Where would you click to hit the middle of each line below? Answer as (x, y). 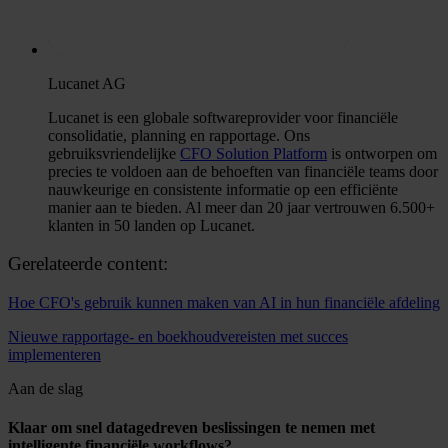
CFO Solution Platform (253, 153)
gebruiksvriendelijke (114, 153)
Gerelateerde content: (88, 264)
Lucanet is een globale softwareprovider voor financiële (223, 117)
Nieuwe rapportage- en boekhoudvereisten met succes (178, 336)
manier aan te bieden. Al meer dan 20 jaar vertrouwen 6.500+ (241, 207)
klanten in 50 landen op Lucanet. (151, 225)
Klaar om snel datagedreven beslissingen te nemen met (191, 428)
